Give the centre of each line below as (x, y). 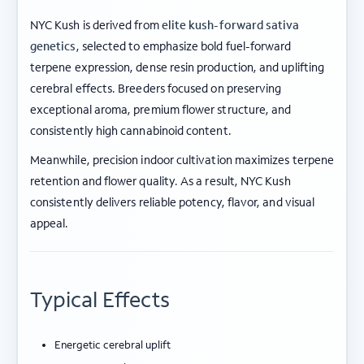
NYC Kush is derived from (96, 25)
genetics (53, 46)
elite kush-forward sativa (230, 25)
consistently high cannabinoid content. (131, 131)
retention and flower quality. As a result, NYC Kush (160, 181)
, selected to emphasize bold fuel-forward (184, 46)
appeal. (50, 223)
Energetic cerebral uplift (113, 344)
